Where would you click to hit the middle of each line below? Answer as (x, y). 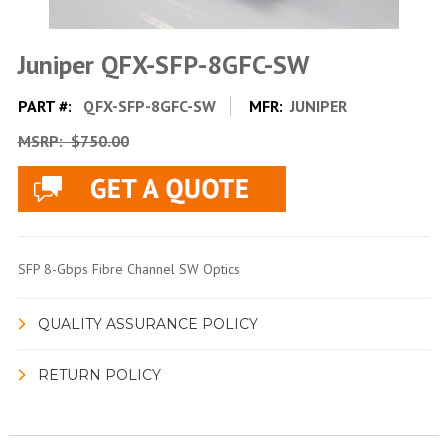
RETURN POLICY (99, 374)
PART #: (46, 105)
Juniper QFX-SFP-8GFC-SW (163, 64)
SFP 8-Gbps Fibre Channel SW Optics (128, 268)
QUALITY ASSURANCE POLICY (147, 323)
